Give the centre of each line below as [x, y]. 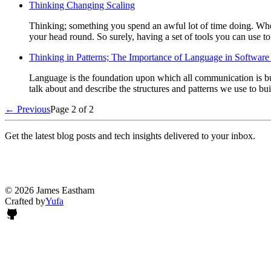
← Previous [28, 109]
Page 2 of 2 [72, 109]
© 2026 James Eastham [50, 190]
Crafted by [25, 201]
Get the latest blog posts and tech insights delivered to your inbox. [130, 135]
